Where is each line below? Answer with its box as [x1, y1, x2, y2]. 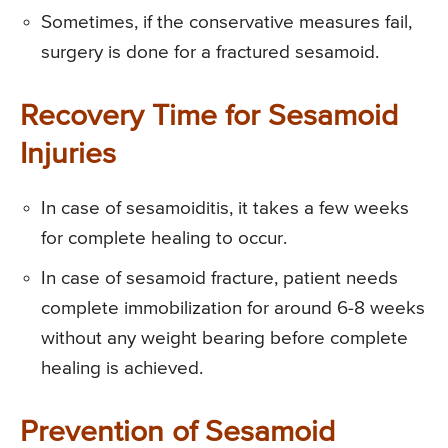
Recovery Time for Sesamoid [20, 102, 398, 133]
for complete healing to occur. [41, 229, 287, 249]
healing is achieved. [41, 359, 203, 379]
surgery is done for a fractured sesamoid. [41, 43, 379, 63]
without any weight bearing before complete [41, 329, 408, 349]
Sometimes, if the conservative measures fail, [41, 13, 412, 33]
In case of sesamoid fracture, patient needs [41, 269, 398, 289]
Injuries [20, 140, 116, 171]
